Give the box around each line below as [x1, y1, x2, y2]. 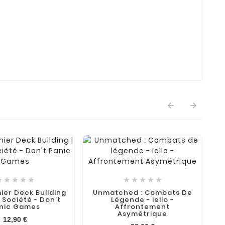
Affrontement [115, 201, 170, 211]
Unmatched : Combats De [92, 187, 192, 197]
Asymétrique [118, 208, 168, 218]
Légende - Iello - [111, 194, 174, 204]
